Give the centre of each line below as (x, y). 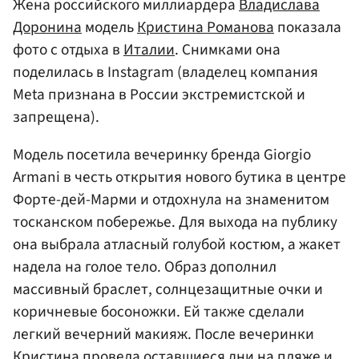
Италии (149, 50)
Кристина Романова (206, 28)
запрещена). (56, 117)
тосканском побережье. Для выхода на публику (175, 222)
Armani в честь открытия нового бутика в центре (179, 177)
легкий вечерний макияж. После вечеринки (163, 335)
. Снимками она (228, 50)
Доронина (47, 28)
